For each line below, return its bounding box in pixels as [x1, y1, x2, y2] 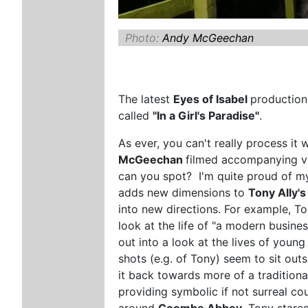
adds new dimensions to [118, 185, 249, 199]
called [118, 108, 153, 122]
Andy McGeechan [162, 30, 254, 45]
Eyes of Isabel [173, 91, 251, 106]
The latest [118, 91, 174, 106]
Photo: [125, 30, 163, 45]
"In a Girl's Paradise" [153, 108, 260, 122]
